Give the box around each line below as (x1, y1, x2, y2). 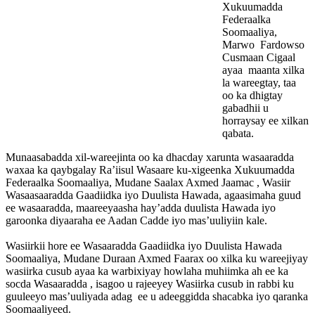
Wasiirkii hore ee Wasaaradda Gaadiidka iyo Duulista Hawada (6, 240, 282, 252)
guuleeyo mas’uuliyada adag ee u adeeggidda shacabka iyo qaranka (6, 290, 308, 303)
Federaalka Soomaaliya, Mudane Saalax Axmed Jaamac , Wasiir (6, 176, 290, 189)
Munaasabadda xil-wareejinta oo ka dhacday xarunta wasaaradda (6, 151, 294, 164)
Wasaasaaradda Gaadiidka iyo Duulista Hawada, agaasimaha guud (6, 189, 301, 202)
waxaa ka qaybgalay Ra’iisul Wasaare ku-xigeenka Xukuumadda (6, 164, 295, 176)
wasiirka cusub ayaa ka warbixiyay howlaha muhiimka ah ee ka (6, 265, 288, 278)
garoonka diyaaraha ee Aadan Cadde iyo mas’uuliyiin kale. (6, 214, 267, 227)
